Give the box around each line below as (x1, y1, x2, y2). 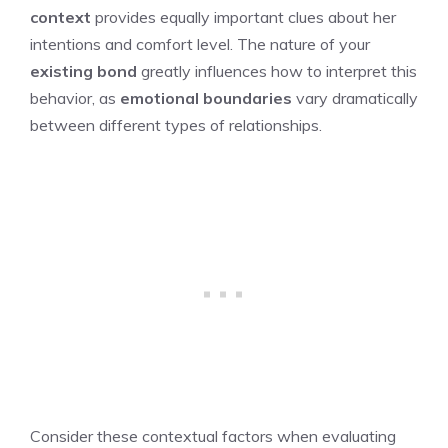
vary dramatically (292, 87, 418, 108)
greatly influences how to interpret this (137, 60, 417, 81)
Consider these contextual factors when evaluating (30, 425, 396, 446)
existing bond (30, 60, 137, 81)
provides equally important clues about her (91, 6, 396, 27)
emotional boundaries (120, 87, 292, 108)
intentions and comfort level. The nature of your (30, 33, 370, 54)
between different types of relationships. (30, 114, 322, 135)
